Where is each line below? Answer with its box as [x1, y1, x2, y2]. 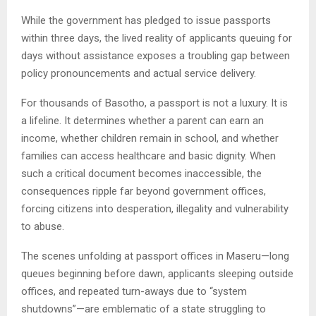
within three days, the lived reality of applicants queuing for [21, 31, 292, 44]
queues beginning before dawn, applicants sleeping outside [21, 267, 293, 280]
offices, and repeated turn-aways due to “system [21, 284, 247, 298]
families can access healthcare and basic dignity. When [21, 149, 276, 162]
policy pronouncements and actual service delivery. [21, 66, 256, 80]
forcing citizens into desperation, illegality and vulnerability [21, 202, 288, 215]
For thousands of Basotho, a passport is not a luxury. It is [21, 96, 288, 109]
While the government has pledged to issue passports [21, 13, 271, 27]
